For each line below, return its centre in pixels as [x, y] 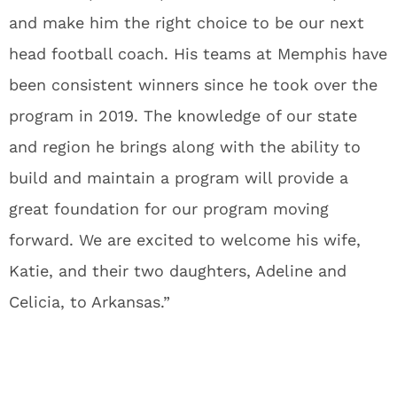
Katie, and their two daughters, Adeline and [178, 271]
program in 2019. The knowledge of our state [183, 116]
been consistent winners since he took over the [193, 85]
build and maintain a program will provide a [179, 178]
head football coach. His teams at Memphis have [198, 54]
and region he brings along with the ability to [185, 147]
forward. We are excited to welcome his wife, [185, 240]
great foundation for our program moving [169, 209]
